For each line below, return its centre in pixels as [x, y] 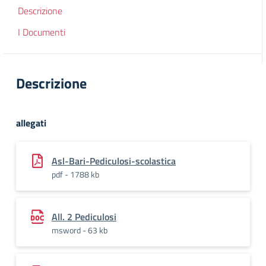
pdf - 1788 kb [75, 174]
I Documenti [42, 32]
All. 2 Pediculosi [84, 217]
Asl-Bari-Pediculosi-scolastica [114, 161]
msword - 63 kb [80, 230]
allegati [31, 123]
